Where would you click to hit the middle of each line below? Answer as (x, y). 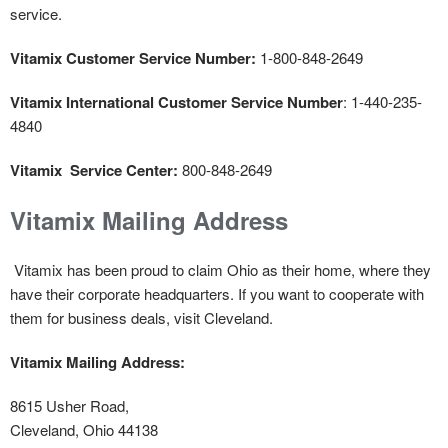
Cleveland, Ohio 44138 (86, 429)
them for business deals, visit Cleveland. (141, 317)
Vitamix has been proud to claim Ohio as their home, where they (220, 269)
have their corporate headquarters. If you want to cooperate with (217, 293)
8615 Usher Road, (69, 405)
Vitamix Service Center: (94, 169)
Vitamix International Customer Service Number (176, 101)
